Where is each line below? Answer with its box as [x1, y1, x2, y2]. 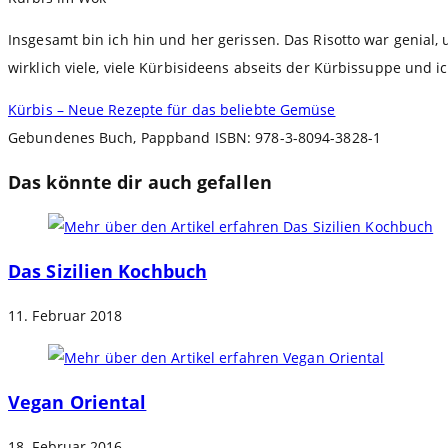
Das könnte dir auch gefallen [8, 170, 272, 195]
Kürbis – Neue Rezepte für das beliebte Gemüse [8, 100, 336, 120]
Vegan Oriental [8, 390, 147, 415]
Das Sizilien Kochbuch [8, 259, 208, 284]
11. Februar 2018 [8, 306, 123, 326]
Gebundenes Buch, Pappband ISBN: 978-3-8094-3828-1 [8, 128, 381, 148]
